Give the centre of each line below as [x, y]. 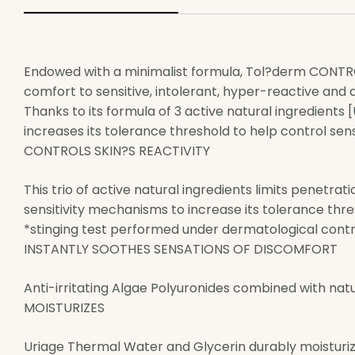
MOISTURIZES [64, 308]
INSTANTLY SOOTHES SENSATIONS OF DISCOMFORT [181, 250]
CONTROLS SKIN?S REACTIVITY [117, 151]
